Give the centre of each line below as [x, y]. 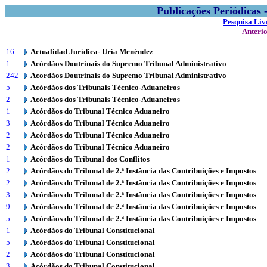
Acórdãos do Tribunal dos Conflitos [90, 159]
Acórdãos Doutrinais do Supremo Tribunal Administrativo [128, 63]
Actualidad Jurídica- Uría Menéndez [92, 52]
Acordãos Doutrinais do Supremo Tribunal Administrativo [128, 75]
